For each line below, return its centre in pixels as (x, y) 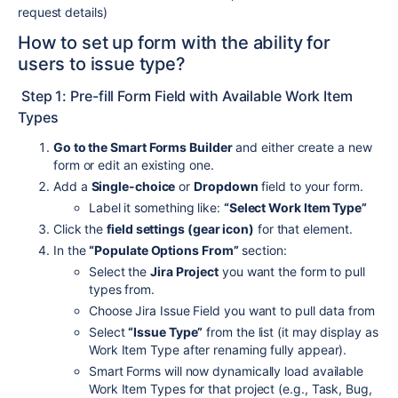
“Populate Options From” (164, 250)
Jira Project (185, 271)
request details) (63, 12)
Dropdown (226, 186)
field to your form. (310, 186)
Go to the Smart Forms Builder (143, 147)
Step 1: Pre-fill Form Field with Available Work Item (185, 96)
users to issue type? (102, 64)
